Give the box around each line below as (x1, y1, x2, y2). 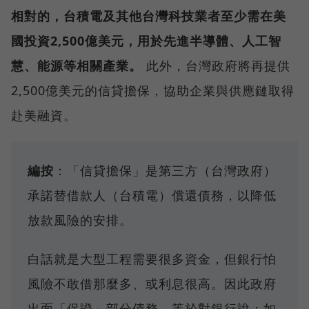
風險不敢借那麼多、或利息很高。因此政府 (28, 275, 277, 292)
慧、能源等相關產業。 (11, 57, 142, 74)
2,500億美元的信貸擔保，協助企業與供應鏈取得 (11, 82, 295, 99)
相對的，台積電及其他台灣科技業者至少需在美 (11, 8, 286, 25)
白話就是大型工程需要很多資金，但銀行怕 (28, 250, 277, 268)
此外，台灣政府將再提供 (142, 57, 290, 74)
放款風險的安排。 (28, 212, 132, 229)
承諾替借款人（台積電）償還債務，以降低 (28, 187, 277, 204)
